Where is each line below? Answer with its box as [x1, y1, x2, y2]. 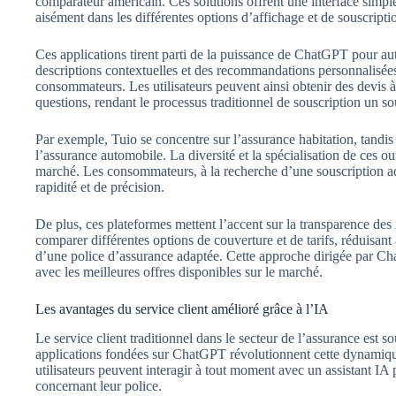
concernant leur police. [35, 378, 162, 394]
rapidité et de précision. [35, 179, 164, 195]
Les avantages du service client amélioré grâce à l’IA [35, 301, 329, 317]
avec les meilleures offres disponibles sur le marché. [35, 264, 323, 280]
